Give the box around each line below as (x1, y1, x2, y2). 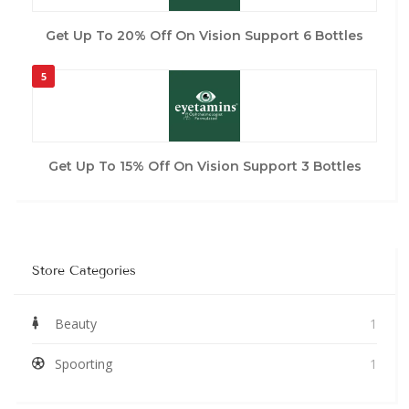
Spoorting (55, 354, 112, 372)
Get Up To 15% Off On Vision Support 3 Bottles (47, 157, 362, 174)
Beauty (55, 314, 97, 332)
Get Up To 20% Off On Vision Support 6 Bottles (46, 26, 363, 44)
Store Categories (32, 262, 136, 278)
